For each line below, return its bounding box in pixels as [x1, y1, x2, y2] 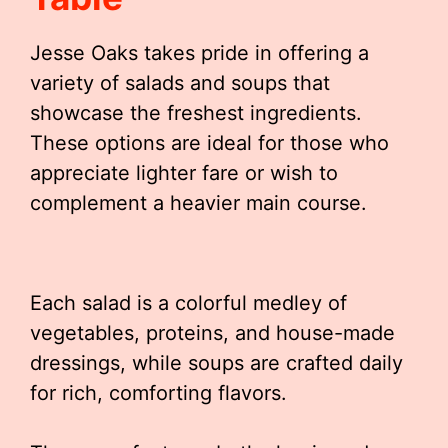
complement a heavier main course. [30, 191, 367, 215]
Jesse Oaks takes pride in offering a [30, 41, 369, 65]
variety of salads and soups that [30, 71, 330, 95]
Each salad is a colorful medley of [30, 291, 347, 315]
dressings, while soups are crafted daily [30, 351, 403, 375]
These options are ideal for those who [30, 131, 389, 155]
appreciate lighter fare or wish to [30, 161, 338, 185]
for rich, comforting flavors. [30, 381, 287, 405]
